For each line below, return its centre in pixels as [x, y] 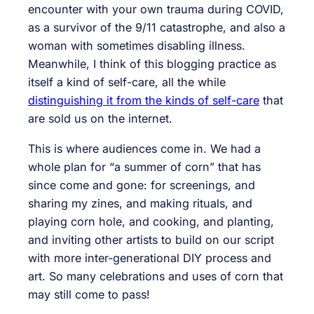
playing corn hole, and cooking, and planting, [151, 221]
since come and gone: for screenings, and [142, 185]
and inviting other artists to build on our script [151, 239]
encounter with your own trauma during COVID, [156, 9]
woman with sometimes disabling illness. [137, 46]
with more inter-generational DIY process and [150, 258]
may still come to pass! [89, 294]
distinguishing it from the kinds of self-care [144, 101]
